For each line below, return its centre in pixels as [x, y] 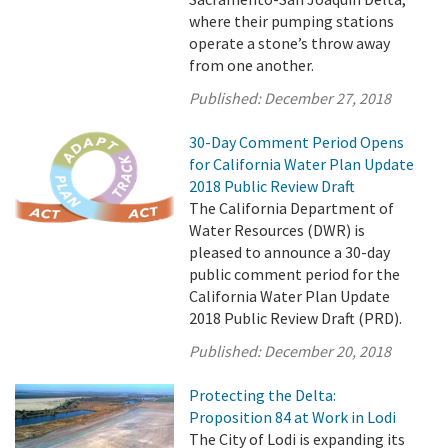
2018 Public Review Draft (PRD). [296, 318]
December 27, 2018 [328, 98]
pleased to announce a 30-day [290, 252]
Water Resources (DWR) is [277, 230]
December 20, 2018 [328, 351]
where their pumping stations [292, 21]
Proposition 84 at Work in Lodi [293, 417]
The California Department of [292, 208]
